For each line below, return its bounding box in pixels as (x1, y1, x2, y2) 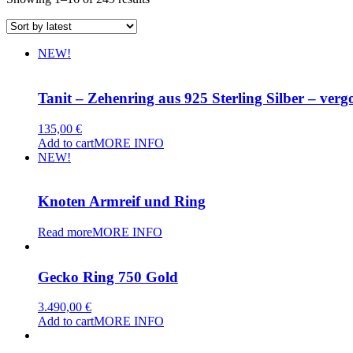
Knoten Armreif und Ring (38, 193, 206, 210)
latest (149, 20, 174, 34)
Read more (38, 225, 92, 239)
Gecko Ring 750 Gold (38, 268, 178, 285)
